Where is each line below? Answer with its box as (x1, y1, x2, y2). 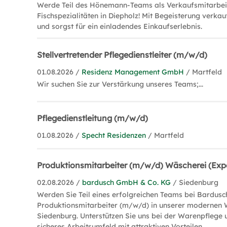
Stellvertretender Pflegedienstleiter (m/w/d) (37, 50, 208, 60)
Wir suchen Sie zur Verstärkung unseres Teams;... (37, 80, 204, 89)
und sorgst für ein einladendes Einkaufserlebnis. (37, 22, 203, 31)
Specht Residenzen (82, 130, 146, 140)
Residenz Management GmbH (82, 67, 184, 77)
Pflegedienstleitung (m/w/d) (37, 112, 148, 123)
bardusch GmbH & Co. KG (82, 177, 171, 187)
